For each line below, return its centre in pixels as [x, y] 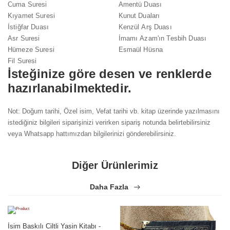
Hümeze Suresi [31, 49]
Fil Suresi [22, 61]
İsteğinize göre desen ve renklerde [110, 73]
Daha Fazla [110, 187]
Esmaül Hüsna [141, 49]
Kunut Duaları [139, 15]
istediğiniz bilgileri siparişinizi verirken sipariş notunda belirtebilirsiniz [109, 122]
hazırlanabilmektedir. [70, 88]
